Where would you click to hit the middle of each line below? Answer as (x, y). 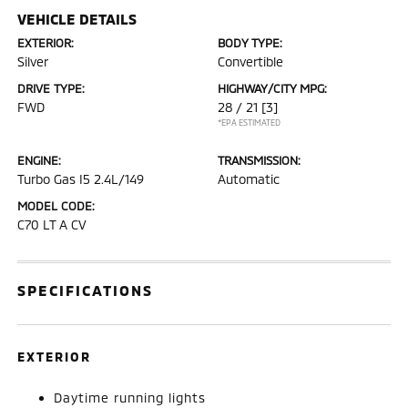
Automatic (249, 178)
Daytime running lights (130, 397)
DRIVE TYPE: (51, 88)
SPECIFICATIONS (86, 290)
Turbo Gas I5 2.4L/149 (81, 178)
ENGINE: (40, 160)
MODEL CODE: (56, 205)
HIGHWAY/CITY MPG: (272, 88)
